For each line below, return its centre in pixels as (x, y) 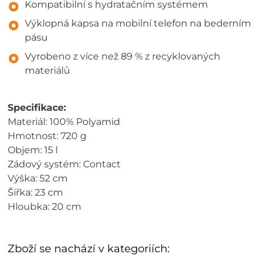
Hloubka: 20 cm (45, 206)
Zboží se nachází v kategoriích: (89, 248)
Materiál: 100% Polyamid (64, 121)
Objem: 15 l (33, 150)
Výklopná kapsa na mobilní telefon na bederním (138, 23)
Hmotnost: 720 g (47, 136)
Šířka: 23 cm (36, 192)
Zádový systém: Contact (65, 164)
